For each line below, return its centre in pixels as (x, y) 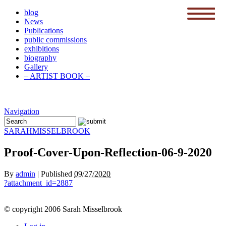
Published (56, 174)
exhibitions (42, 49)
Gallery (36, 67)
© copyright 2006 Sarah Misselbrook (63, 209)
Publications (44, 31)
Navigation (22, 111)
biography (40, 58)
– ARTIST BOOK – (57, 76)
